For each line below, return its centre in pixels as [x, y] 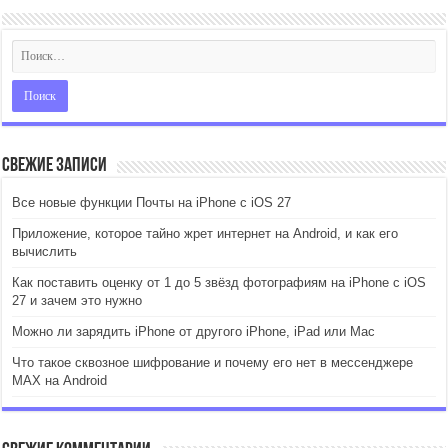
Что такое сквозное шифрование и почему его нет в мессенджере [213, 362]
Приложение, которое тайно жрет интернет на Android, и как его [205, 233]
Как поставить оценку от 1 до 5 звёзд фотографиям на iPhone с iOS [219, 282]
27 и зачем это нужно [77, 300]
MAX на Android [60, 380]
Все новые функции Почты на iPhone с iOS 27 [152, 202]
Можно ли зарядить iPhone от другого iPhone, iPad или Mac [194, 331]
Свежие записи [55, 165]
